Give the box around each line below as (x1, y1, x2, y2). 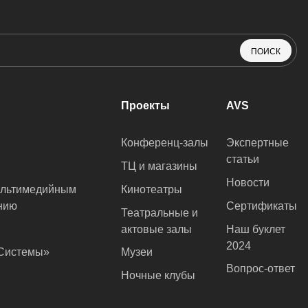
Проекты (121, 99, 170, 111)
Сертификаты (226, 199, 297, 212)
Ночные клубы (121, 269, 196, 282)
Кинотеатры (121, 183, 183, 195)
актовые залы (121, 223, 192, 235)
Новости (226, 176, 269, 188)
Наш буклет (226, 223, 285, 235)
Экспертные (226, 136, 289, 148)
